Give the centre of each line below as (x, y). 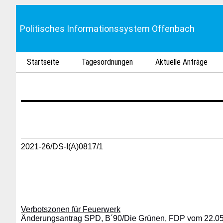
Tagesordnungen (108, 62)
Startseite (43, 62)
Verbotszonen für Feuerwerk (71, 209)
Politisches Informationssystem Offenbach (107, 29)
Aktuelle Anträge (182, 62)
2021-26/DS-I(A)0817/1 (62, 147)
